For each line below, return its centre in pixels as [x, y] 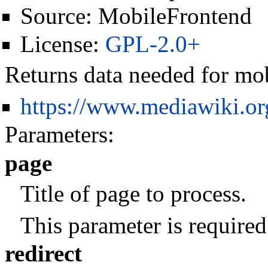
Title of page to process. [133, 194]
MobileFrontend [175, 16]
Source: [59, 16]
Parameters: [60, 134]
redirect [43, 254]
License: [63, 44]
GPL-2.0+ [153, 44]
